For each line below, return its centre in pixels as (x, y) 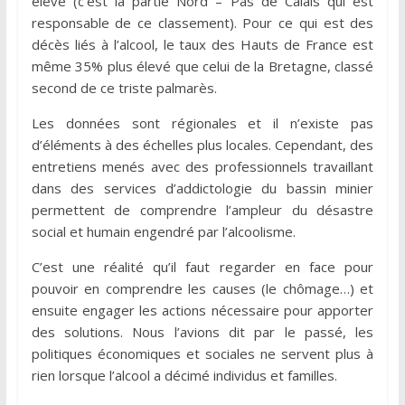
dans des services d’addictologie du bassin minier (202, 188)
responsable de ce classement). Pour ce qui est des (202, 23)
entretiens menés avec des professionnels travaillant (202, 167)
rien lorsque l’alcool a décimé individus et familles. (184, 376)
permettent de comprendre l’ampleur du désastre (202, 210)
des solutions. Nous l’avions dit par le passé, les (202, 332)
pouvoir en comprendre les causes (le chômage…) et (202, 289)
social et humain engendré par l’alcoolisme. (163, 232)
